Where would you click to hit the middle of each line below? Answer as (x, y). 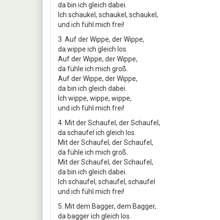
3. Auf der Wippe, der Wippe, (101, 39)
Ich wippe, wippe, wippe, (95, 98)
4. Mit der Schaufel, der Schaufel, (109, 123)
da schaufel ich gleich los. (97, 132)
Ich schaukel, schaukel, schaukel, (108, 14)
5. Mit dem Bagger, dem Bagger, (107, 206)
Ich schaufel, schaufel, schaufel (107, 181)
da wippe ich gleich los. (93, 49)
